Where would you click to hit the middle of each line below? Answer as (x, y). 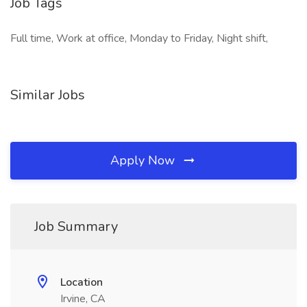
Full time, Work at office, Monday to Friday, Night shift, (139, 38)
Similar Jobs (48, 95)
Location (82, 282)
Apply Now (144, 160)
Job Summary (76, 226)
